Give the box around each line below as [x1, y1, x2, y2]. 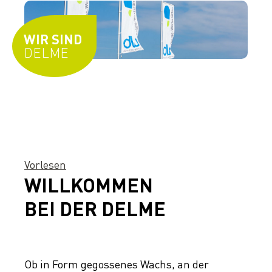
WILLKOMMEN [24, 173, 153, 197]
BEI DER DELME [24, 197, 166, 221]
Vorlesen [24, 158, 66, 172]
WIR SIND [24, 31, 85, 48]
